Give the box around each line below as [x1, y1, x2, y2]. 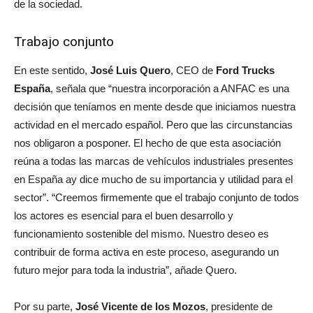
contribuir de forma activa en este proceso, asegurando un [14, 246, 279, 259]
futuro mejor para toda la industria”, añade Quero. [14, 264, 237, 277]
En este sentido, [14, 64, 90, 77]
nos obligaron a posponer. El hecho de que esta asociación [14, 137, 281, 150]
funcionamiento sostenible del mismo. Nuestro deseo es [14, 228, 269, 240]
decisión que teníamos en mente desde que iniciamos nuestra [14, 101, 296, 113]
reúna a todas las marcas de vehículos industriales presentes [14, 155, 293, 168]
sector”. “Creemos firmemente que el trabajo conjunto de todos [14, 191, 299, 204]
